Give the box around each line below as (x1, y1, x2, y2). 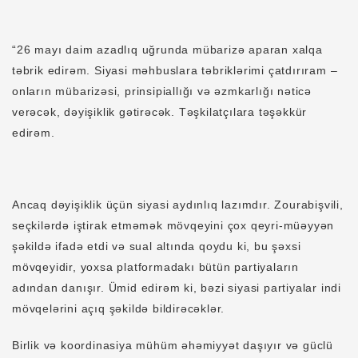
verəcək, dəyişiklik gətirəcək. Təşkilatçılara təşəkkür (12, 105, 308, 119)
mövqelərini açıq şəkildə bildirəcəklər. (12, 302, 225, 316)
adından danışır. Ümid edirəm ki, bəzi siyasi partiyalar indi (12, 281, 341, 295)
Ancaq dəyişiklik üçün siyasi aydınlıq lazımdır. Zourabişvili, (12, 198, 344, 212)
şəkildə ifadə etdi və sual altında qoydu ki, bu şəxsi (12, 240, 301, 253)
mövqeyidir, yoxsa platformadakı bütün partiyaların (12, 261, 299, 274)
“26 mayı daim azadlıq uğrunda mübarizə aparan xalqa (12, 43, 323, 57)
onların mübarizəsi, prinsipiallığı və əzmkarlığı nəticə (12, 85, 312, 98)
